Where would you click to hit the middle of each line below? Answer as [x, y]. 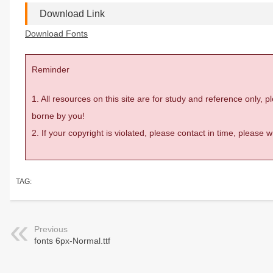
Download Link [72, 14]
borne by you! [58, 116]
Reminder [51, 69]
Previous [51, 229]
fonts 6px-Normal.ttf [72, 241]
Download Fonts [56, 34]
